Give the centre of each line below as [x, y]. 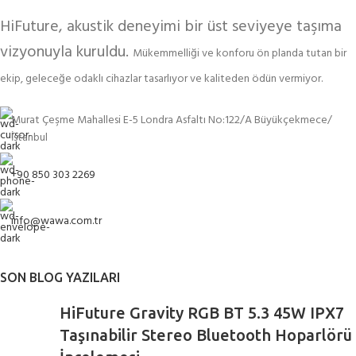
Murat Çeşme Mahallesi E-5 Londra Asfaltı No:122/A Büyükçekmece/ [172, 120]
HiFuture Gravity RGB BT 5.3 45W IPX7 [202, 312]
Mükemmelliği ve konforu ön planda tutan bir [240, 53]
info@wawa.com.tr [56, 221]
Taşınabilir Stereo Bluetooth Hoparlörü [206, 335]
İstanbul [29, 137]
